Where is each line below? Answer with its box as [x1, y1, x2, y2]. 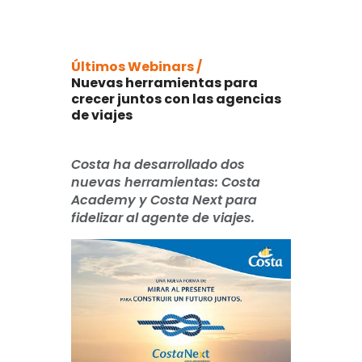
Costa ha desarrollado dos [71, 154, 245, 174]
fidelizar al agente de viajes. [71, 208, 255, 227]
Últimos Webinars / [71, 57, 202, 76]
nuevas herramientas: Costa [71, 172, 260, 192]
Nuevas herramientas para [71, 73, 258, 92]
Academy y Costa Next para [71, 190, 257, 209]
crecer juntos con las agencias [71, 89, 281, 108]
